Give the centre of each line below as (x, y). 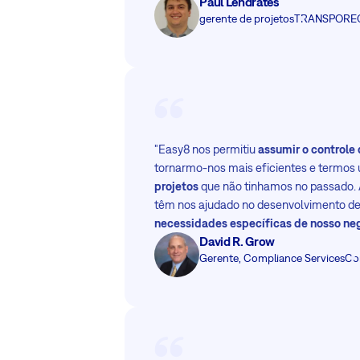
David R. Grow (237, 241)
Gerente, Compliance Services (272, 258)
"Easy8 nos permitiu (207, 149)
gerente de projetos (247, 18)
